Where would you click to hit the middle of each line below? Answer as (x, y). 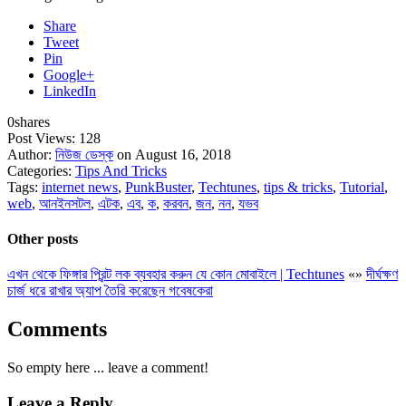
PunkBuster (158, 187)
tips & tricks (298, 187)
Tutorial (362, 187)
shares (32, 121)
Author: (31, 154)
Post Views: (43, 138)
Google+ (69, 74)
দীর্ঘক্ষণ (382, 275)
